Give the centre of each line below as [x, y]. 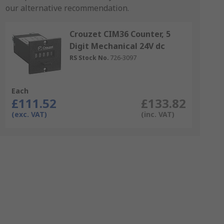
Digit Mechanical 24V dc [117, 46]
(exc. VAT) [29, 114]
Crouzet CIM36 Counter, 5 [120, 34]
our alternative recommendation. [67, 8]
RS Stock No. [89, 58]
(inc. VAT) [157, 114]
